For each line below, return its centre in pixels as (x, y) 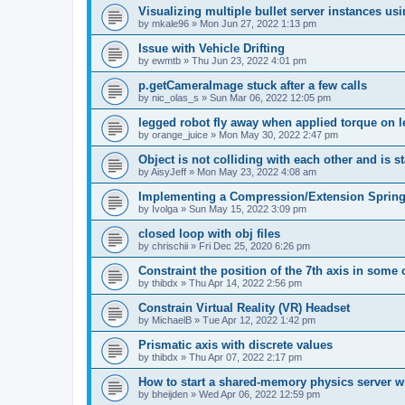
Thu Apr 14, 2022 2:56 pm (245, 283)
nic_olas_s (175, 98)
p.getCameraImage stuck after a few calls (253, 85)
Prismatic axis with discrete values (235, 345)
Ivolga (165, 209)
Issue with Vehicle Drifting (212, 48)
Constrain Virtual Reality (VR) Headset (244, 308)
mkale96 (170, 24)
